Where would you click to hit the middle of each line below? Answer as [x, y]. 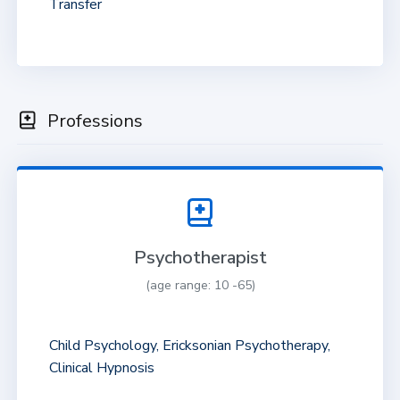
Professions [92, 121]
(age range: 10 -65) [200, 285]
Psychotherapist [200, 257]
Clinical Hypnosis [101, 367]
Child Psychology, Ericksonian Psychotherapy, [189, 345]
